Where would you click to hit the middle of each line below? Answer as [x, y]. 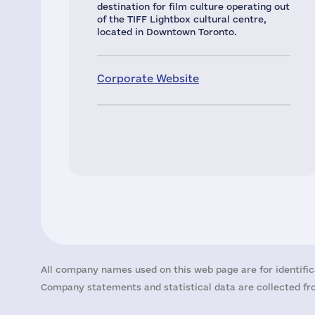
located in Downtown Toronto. [167, 32]
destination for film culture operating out [193, 6]
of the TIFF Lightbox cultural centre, [182, 19]
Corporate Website [148, 78]
